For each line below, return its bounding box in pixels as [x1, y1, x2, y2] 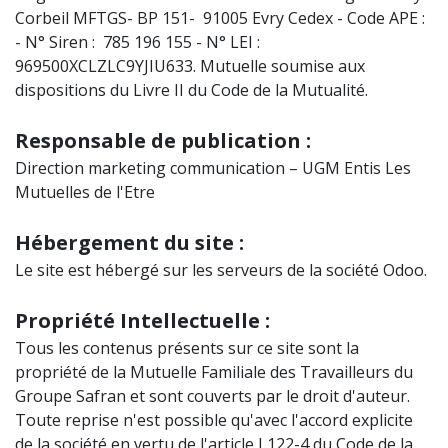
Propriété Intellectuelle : [15, 307, 270, 334]
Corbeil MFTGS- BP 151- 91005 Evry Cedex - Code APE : [15, 7, 429, 29]
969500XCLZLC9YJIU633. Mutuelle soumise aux [15, 55, 365, 77]
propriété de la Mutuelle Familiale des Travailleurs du [15, 361, 413, 383]
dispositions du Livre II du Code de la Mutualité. [15, 79, 368, 101]
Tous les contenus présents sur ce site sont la [15, 337, 359, 359]
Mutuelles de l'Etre [15, 181, 155, 203]
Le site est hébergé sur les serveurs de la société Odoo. [15, 259, 427, 281]
